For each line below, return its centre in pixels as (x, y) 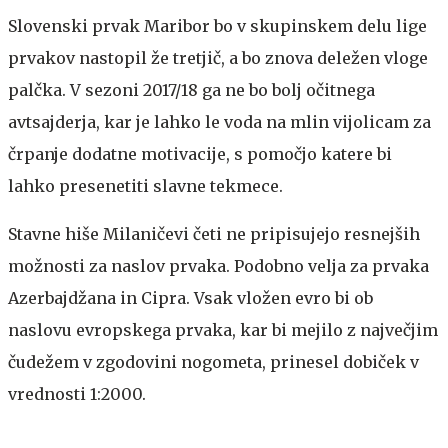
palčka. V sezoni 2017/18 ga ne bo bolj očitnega (191, 89)
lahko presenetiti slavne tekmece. (145, 185)
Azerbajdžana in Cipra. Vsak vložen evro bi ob (190, 297)
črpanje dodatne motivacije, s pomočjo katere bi (200, 153)
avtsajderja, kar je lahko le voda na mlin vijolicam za (219, 121)
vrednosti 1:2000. (77, 393)
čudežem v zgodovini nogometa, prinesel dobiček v (213, 361)
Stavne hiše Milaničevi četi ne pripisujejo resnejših (214, 233)
